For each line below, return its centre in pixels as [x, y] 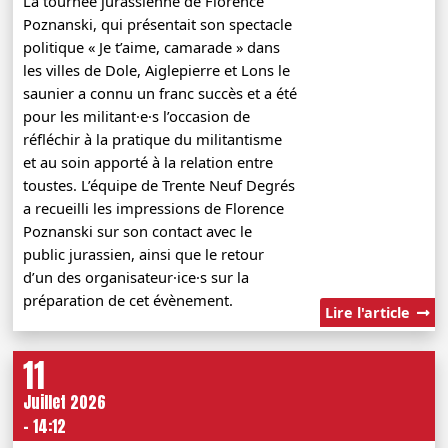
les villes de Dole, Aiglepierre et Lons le [157, 69]
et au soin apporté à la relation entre [148, 161]
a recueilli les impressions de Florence [154, 207]
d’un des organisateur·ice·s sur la [136, 276]
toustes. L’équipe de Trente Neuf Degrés [159, 184]
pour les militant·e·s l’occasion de [137, 115]
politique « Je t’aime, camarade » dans [152, 46]
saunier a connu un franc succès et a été [160, 92]
